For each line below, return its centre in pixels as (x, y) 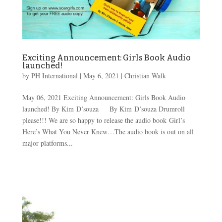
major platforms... (47, 143)
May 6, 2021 (101, 75)
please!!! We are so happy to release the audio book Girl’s (103, 120)
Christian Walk (145, 75)
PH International (54, 75)
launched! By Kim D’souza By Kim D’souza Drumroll (103, 109)
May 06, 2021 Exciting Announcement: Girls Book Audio (104, 97)
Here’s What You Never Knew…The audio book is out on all (108, 131)
